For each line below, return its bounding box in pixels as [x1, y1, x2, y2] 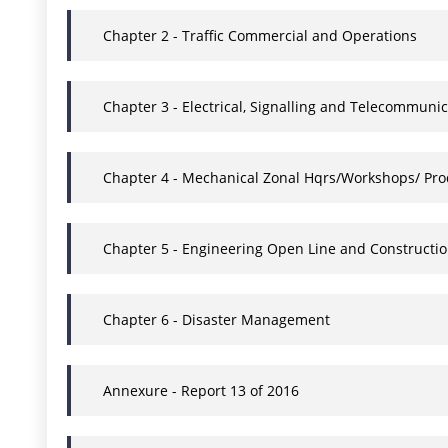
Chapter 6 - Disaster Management [103, 310, 330, 330]
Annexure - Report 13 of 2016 [103, 381, 299, 401]
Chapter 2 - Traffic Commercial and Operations [103, 26, 417, 46]
